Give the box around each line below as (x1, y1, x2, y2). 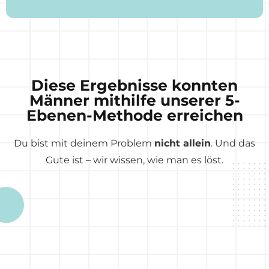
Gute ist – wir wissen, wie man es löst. (46, 154, 223, 166)
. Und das (211, 138, 255, 150)
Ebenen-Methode (26, 106, 163, 125)
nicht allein (154, 138, 211, 150)
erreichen (162, 106, 243, 125)
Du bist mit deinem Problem (14, 138, 154, 150)
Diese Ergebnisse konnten (31, 76, 238, 95)
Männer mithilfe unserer (29, 91, 225, 110)
